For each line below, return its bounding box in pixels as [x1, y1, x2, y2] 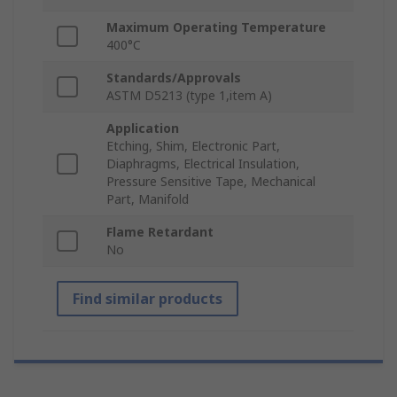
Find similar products [73, 289, 222, 309]
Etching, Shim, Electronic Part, [106, 137, 280, 155]
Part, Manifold [106, 191, 189, 208]
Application [106, 120, 179, 137]
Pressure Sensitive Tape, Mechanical [106, 173, 315, 191]
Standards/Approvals [106, 69, 241, 87]
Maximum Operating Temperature [106, 19, 326, 36]
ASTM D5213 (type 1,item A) [106, 87, 272, 105]
